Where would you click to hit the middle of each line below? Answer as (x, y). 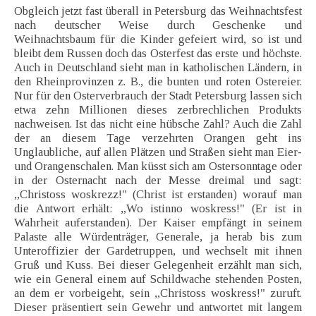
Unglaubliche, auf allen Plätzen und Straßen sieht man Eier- (158, 152)
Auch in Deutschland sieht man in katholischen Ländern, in (158, 68)
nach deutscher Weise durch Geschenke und (158, 25)
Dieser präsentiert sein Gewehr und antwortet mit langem (158, 308)
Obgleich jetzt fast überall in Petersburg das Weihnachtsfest (158, 11)
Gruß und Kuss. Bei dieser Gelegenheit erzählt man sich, (158, 265)
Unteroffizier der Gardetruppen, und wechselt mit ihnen (158, 251)
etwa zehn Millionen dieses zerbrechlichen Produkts (158, 110)
